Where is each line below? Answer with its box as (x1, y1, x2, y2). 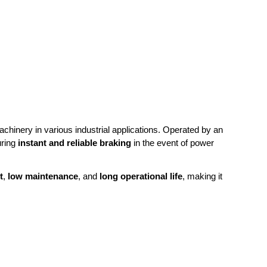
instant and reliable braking (18, 138, 131, 148)
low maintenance (8, 171, 78, 181)
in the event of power (131, 138, 214, 148)
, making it (182, 171, 222, 181)
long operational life (100, 171, 182, 181)
